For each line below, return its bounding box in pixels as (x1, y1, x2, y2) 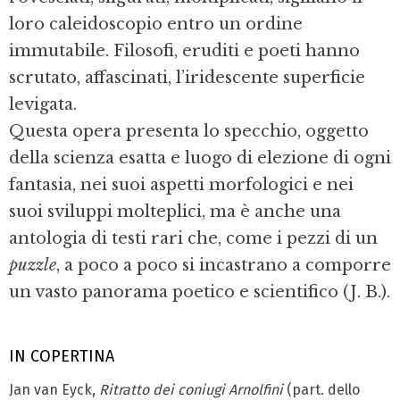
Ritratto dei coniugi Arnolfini (99, 380, 283, 398)
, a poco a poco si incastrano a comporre (56, 255, 391, 276)
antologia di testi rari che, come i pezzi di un (9, 229, 378, 249)
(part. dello (283, 380, 360, 398)
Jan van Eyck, (9, 380, 99, 398)
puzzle (9, 255, 56, 276)
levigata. (9, 95, 77, 115)
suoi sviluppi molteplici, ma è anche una (9, 202, 341, 222)
